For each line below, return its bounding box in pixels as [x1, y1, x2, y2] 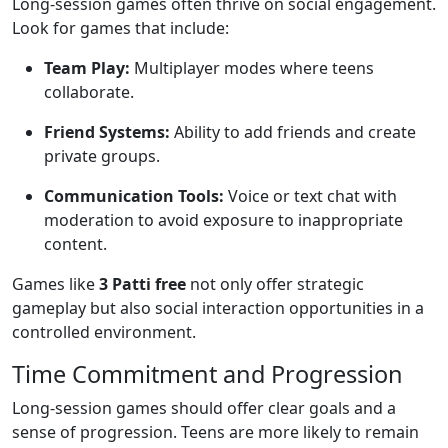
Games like [12, 273, 99, 295]
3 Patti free [99, 273, 186, 295]
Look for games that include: [12, 17, 229, 39]
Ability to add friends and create [170, 121, 416, 143]
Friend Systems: [44, 121, 170, 143]
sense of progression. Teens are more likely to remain [12, 421, 419, 443]
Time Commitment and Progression [12, 358, 403, 390]
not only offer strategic [186, 273, 364, 295]
